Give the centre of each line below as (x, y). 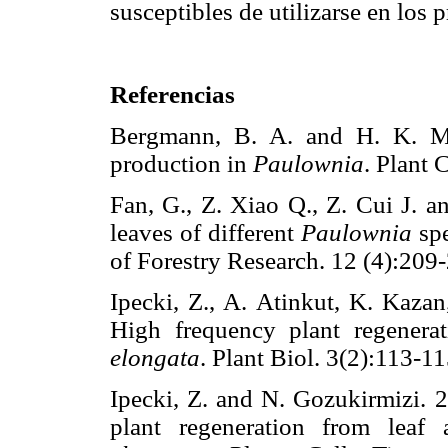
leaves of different (205, 233)
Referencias (172, 94)
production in (181, 163)
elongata (155, 358)
